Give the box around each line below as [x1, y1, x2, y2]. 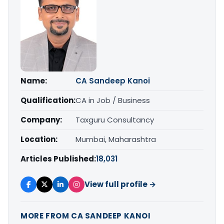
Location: [20, 133, 57, 144]
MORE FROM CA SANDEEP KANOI [20, 210, 151, 221]
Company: [20, 114, 62, 125]
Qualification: [20, 94, 75, 105]
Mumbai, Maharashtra [75, 133, 156, 144]
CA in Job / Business [75, 94, 150, 105]
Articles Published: [20, 153, 96, 164]
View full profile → [84, 178, 156, 189]
